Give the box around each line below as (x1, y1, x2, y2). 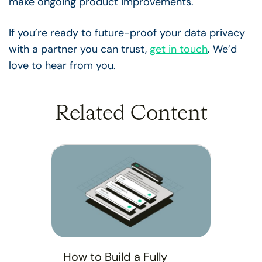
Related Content (54, 104, 208, 125)
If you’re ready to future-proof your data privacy (9, 26, 245, 40)
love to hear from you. (9, 58, 116, 73)
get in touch (150, 42, 208, 57)
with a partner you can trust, (9, 42, 150, 57)
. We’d (208, 42, 237, 57)
